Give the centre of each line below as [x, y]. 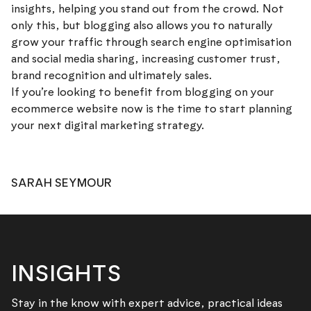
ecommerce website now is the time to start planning [152, 109]
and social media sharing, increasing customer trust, [146, 59]
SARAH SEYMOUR [61, 183]
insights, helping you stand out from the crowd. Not [148, 9]
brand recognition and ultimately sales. [112, 76]
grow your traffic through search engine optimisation [151, 42]
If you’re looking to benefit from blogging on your [143, 92]
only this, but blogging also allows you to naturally [142, 26]
